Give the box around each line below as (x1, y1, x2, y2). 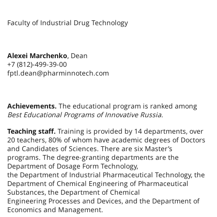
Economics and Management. (7, 205, 103, 214)
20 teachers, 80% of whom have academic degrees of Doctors (7, 135, 205, 144)
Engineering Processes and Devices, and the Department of (7, 196, 200, 205)
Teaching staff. (7, 126, 58, 136)
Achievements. (7, 101, 57, 110)
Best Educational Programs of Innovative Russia (7, 110, 161, 119)
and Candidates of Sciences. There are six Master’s (7, 144, 172, 153)
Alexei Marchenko (7, 51, 67, 60)
